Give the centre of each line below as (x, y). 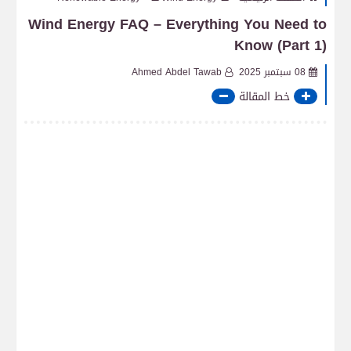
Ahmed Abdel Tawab (177, 72)
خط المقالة (264, 97)
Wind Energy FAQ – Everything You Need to (177, 24)
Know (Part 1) (280, 45)
